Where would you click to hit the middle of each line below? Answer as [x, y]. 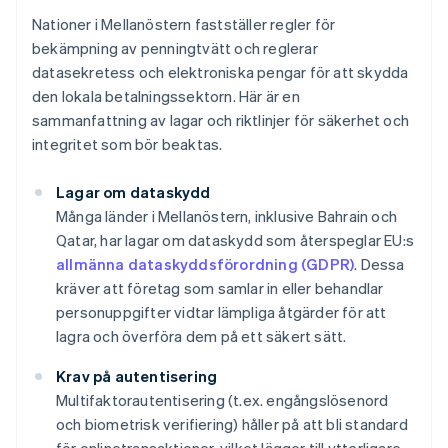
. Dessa [379, 264]
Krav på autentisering [137, 376]
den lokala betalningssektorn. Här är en [166, 96]
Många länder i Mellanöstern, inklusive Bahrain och [227, 216]
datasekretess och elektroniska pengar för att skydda [220, 72]
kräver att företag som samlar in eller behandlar [220, 288]
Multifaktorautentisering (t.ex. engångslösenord [222, 400]
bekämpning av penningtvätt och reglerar [175, 48]
